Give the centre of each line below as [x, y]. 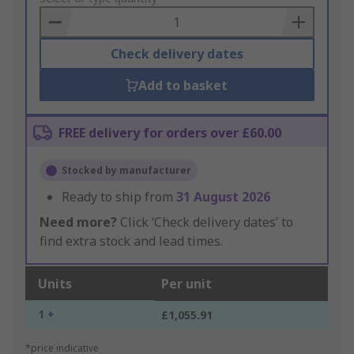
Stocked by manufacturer [126, 171]
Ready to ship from [119, 197]
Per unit [186, 284]
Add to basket [183, 86]
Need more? [78, 222]
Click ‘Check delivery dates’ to [205, 222]
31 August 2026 [223, 197]
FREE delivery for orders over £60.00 [170, 133]
